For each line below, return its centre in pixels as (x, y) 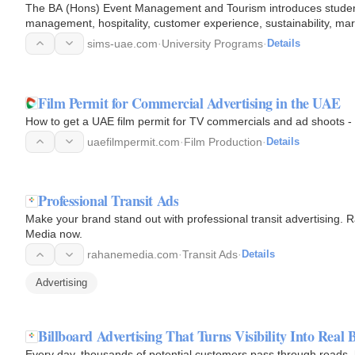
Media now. (54, 234)
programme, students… (85, 38)
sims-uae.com (122, 43)
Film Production (223, 141)
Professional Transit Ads (109, 201)
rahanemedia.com (133, 255)
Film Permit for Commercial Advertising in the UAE (189, 103)
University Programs (212, 43)
